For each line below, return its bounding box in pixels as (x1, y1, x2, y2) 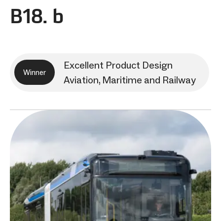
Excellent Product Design (64, 59, 173, 71)
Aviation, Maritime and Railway (64, 74, 196, 86)
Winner (23, 68, 46, 77)
